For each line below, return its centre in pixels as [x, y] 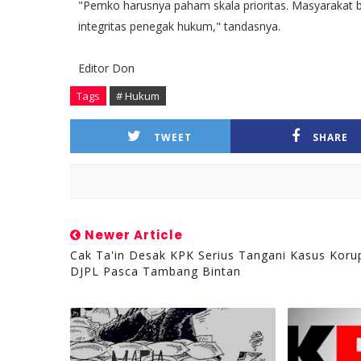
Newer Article [132, 235]
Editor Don [106, 68]
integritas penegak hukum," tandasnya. [183, 26]
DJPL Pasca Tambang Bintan [156, 271]
